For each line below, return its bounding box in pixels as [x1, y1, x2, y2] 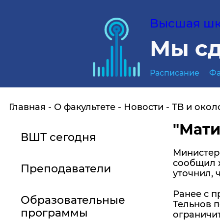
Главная [9, 102, 46, 112]
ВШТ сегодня [21, 131, 96, 144]
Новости [124, 102, 164, 112]
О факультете [54, 102, 115, 112]
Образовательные [21, 193, 125, 207]
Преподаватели [21, 162, 111, 175]
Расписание [150, 68, 199, 78]
